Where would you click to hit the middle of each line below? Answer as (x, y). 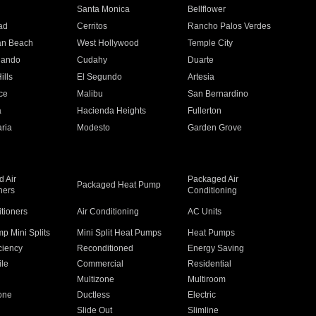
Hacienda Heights (111, 111)
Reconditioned (105, 248)
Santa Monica (103, 9)
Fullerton (205, 111)
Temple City (211, 43)
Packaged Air (213, 179)
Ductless (93, 295)
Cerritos (92, 26)
